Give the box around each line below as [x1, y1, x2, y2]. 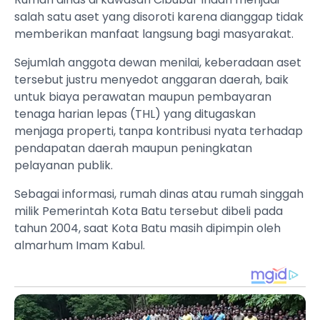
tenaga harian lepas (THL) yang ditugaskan [14, 106, 256, 123]
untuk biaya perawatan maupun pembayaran [14, 89, 271, 106]
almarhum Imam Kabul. [14, 237, 145, 254]
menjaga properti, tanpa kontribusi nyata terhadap [14, 123, 303, 140]
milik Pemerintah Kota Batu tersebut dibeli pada [14, 203, 283, 220]
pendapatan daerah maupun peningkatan [14, 140, 252, 157]
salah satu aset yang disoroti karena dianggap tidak [14, 9, 304, 26]
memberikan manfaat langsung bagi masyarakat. [14, 26, 294, 43]
